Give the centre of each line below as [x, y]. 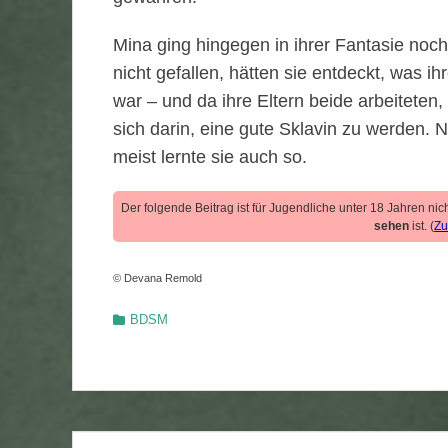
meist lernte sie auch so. [210, 157]
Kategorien [143, 318]
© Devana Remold [157, 278]
